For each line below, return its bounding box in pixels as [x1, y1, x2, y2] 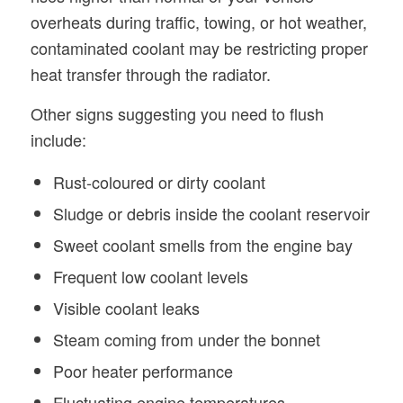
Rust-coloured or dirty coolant [52, 170, 265, 194]
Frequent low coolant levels [52, 264, 248, 289]
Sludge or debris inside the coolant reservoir [52, 201, 370, 226]
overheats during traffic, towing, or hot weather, [30, 9, 367, 33]
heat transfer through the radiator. [30, 61, 271, 85]
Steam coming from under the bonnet [52, 327, 320, 352]
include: [30, 128, 86, 152]
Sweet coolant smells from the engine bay [52, 233, 353, 257]
